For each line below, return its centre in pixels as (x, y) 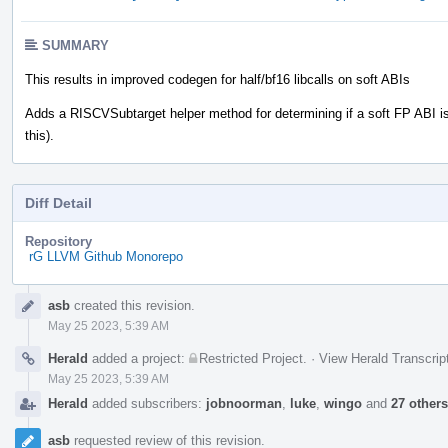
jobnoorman (244, 403)
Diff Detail (58, 202)
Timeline (39, 307)
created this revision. (132, 305)
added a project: (138, 358)
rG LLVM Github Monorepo (106, 256)
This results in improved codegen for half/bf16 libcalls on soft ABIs (217, 79)
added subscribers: (147, 403)
